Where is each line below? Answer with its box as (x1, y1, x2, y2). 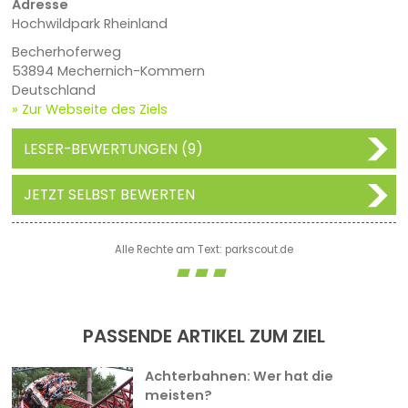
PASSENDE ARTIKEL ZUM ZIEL (83, 323, 325, 350)
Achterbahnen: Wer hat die (144, 367, 333, 386)
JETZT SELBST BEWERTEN (23, 184, 195, 206)
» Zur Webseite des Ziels (11, 100, 168, 119)
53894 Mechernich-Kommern (11, 62, 205, 81)
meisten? (144, 386, 212, 405)
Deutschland (11, 81, 96, 100)
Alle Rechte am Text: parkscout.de (115, 241, 293, 257)
